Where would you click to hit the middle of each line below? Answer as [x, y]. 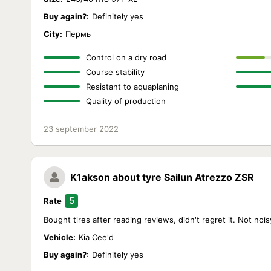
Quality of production [126, 101]
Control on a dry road [126, 57]
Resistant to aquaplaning [132, 87]
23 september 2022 [81, 129]
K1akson [90, 177]
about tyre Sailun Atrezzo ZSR [183, 177]
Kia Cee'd [96, 237]
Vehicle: [60, 237]
